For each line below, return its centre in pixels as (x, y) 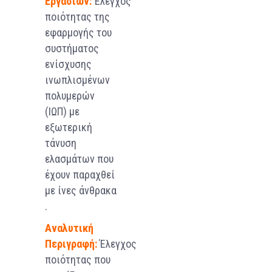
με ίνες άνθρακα (81, 190)
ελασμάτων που (79, 158)
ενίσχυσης (68, 64)
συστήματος (72, 48)
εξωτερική (69, 127)
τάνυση (61, 143)
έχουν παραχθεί (80, 174)
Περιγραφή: (71, 243)
